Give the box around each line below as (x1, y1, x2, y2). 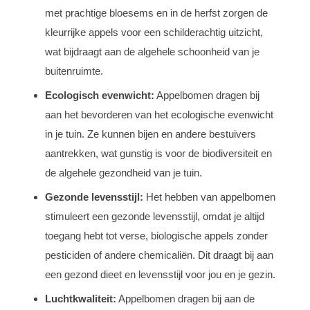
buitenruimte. (45, 64, 103, 77)
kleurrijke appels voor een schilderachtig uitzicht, (45, 26, 263, 38)
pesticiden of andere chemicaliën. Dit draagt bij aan (45, 248, 273, 261)
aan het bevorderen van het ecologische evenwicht (45, 108, 273, 120)
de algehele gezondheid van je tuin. (45, 166, 202, 179)
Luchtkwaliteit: (45, 292, 116, 304)
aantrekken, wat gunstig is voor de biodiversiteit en (45, 147, 272, 159)
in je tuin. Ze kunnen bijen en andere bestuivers (45, 127, 256, 140)
